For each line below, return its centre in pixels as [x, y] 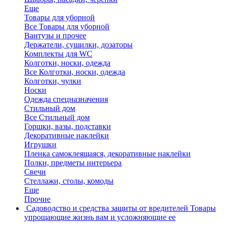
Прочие [37, 199]
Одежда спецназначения [66, 99]
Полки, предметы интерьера [73, 163]
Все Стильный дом [57, 117]
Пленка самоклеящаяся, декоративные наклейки [107, 154]
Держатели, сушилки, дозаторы [78, 45]
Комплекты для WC [58, 54]
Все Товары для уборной [67, 26]
